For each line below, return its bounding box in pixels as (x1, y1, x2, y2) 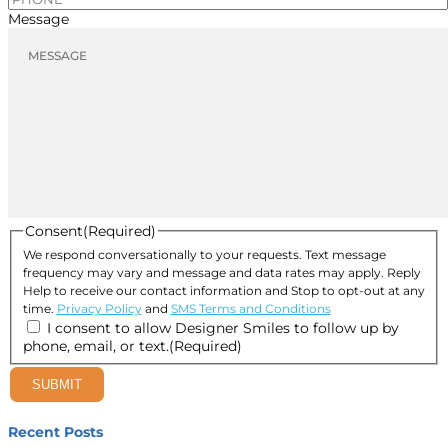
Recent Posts (8, 423, 103, 441)
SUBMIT (32, 377, 82, 393)
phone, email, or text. (22, 336, 169, 355)
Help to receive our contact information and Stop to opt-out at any (22, 282, 425, 298)
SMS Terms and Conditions (170, 300, 331, 316)
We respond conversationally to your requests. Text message (22, 246, 386, 262)
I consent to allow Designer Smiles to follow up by (46, 318, 399, 337)
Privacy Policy (56, 300, 142, 316)
